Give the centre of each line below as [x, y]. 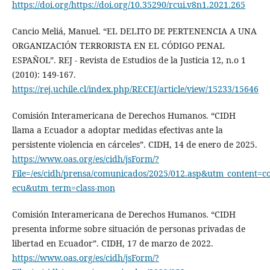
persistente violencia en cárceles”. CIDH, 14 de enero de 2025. [134, 145]
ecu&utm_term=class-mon [63, 188]
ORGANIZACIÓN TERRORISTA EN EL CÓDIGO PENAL [118, 46]
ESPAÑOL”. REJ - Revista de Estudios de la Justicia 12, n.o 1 [129, 60]
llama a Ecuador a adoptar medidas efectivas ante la [117, 130]
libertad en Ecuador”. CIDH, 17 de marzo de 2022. [112, 243]
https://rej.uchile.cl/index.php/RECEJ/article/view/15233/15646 [135, 89]
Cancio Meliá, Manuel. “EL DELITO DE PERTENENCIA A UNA [134, 31]
